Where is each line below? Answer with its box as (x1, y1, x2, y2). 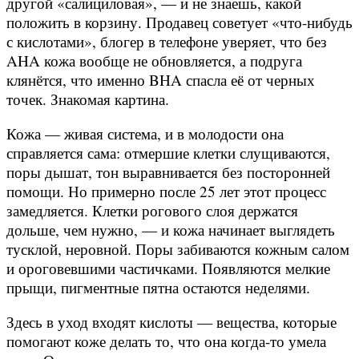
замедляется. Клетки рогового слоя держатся (6, 200, 298, 220)
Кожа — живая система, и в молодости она (6, 123, 284, 143)
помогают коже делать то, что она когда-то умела (6, 331, 326, 352)
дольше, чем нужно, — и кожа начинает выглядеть (6, 219, 335, 240)
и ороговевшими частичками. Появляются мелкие (6, 257, 330, 278)
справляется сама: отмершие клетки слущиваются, (6, 142, 330, 163)
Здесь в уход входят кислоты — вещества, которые (6, 312, 337, 333)
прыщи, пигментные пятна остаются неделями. (6, 276, 310, 297)
